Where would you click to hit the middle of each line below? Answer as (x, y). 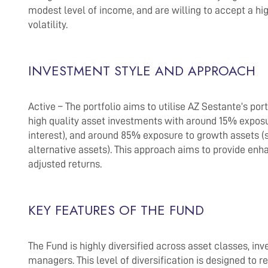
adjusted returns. (65, 164)
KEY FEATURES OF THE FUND (116, 210)
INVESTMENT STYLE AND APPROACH (142, 71)
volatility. (48, 25)
